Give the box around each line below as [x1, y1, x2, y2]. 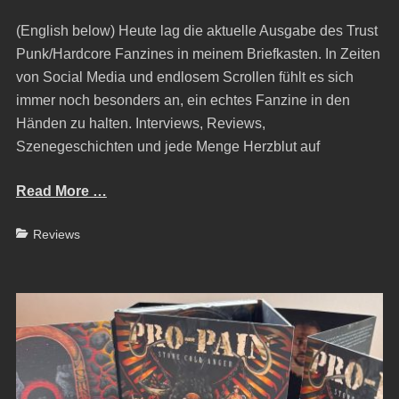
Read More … [15, 183, 107, 199]
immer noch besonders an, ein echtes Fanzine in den [15, 93, 350, 109]
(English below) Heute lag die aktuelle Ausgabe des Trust [15, 23, 378, 39]
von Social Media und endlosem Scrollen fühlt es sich [15, 69, 354, 85]
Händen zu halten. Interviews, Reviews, [15, 116, 265, 132]
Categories [14, 226, 77, 241]
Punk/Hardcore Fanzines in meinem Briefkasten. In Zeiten [15, 46, 380, 62]
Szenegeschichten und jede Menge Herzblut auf [15, 139, 320, 155]
